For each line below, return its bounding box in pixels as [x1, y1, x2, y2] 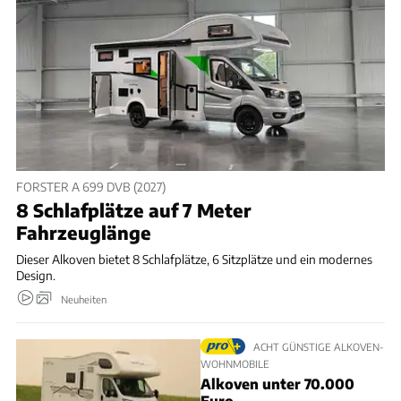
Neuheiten [61, 293, 107, 306]
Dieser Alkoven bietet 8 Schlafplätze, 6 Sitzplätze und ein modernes [16, 252, 372, 268]
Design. [16, 268, 55, 284]
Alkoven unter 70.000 [200, 374, 354, 392]
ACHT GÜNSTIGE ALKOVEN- [253, 340, 384, 354]
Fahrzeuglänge [16, 221, 151, 244]
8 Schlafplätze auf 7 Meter [16, 199, 252, 222]
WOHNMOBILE [200, 357, 269, 371]
